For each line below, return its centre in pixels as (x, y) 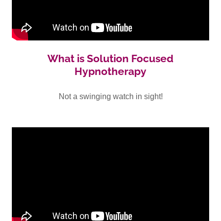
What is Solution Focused (110, 58)
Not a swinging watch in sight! (110, 96)
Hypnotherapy (110, 71)
